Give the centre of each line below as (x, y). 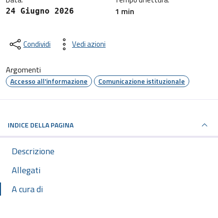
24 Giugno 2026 (40, 11)
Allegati (26, 170)
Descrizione (33, 151)
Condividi (37, 44)
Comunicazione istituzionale (142, 81)
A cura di (27, 189)
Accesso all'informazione (49, 81)
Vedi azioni (89, 44)
